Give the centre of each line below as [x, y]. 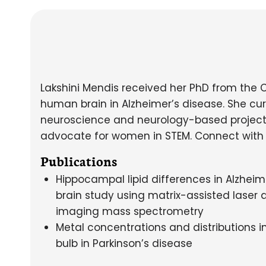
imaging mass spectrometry [129, 211]
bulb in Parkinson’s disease [124, 243]
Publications [79, 161]
